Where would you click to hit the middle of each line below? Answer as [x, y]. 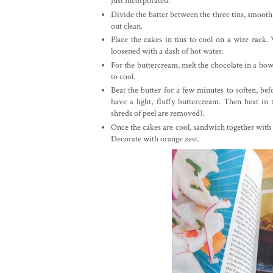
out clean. [127, 26]
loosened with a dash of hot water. [167, 51]
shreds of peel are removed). [158, 114]
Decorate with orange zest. [155, 139]
